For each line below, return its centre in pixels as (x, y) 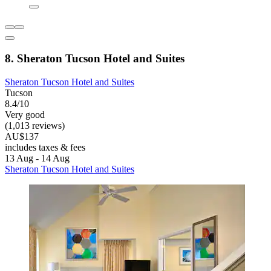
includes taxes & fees (45, 147)
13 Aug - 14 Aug (37, 158)
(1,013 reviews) (35, 125)
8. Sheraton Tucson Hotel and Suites (95, 59)
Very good (25, 114)
